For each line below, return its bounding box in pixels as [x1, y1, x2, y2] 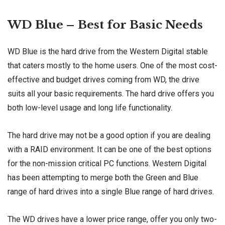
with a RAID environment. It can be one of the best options [8, 144, 211, 154]
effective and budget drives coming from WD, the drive [8, 74, 199, 84]
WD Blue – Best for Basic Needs [8, 17, 203, 32]
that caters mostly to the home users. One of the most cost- [8, 60, 217, 70]
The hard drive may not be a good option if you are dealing [8, 130, 210, 140]
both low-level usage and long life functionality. [8, 102, 172, 113]
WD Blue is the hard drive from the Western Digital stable [8, 46, 208, 56]
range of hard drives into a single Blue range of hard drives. [8, 186, 214, 196]
